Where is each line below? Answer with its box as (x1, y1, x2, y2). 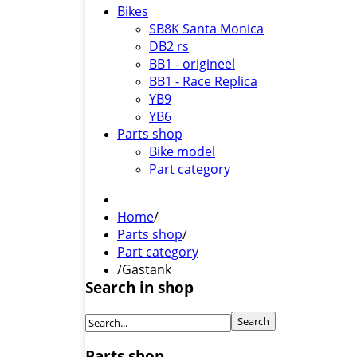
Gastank (122, 261, 171, 278)
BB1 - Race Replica (149, 73, 257, 90)
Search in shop (85, 277, 194, 297)
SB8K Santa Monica (149, 20, 264, 37)
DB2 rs (149, 37, 189, 55)
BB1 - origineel (149, 55, 235, 73)
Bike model (149, 143, 215, 160)
